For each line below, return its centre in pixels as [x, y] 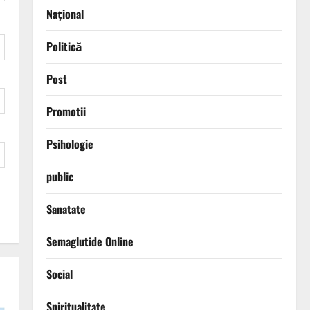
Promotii [66, 112]
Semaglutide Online [90, 242]
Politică [64, 47]
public [60, 177]
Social [59, 274]
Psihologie [70, 144]
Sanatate [66, 209]
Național [65, 14]
